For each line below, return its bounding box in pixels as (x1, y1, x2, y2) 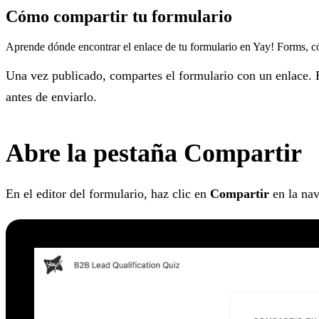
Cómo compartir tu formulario (6, 6, 232, 26)
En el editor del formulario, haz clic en (6, 186, 210, 201)
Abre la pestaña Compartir (6, 138, 302, 167)
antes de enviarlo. (6, 89, 97, 104)
